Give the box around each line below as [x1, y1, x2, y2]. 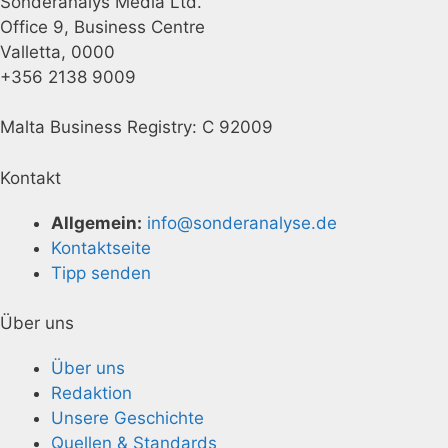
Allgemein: [51, 212, 142, 233]
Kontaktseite [51, 237, 151, 258]
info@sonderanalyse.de [147, 212, 337, 233]
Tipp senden [51, 262, 151, 283]
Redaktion [51, 383, 132, 403]
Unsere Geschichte [51, 408, 204, 428]
